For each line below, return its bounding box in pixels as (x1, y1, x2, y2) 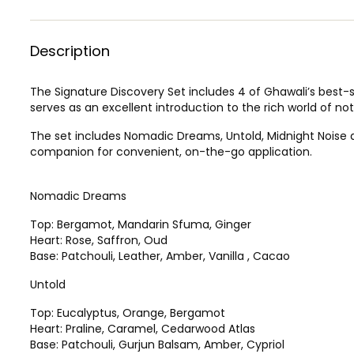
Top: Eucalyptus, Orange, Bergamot (30, 304, 225, 321)
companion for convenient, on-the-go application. (30, 143, 312, 160)
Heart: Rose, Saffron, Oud (30, 232, 168, 248)
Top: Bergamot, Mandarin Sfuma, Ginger (30, 216, 251, 232)
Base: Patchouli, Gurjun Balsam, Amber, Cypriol (30, 336, 284, 352)
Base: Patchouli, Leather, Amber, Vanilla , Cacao (30, 247, 290, 264)
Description (30, 40, 110, 61)
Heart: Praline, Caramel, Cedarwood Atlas (30, 320, 255, 337)
